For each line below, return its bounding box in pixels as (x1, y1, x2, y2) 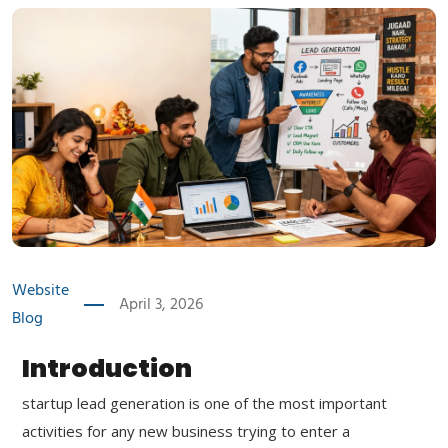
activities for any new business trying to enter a (22, 420, 350, 441)
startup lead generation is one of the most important (22, 392, 387, 413)
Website (12, 277, 69, 304)
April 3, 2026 (119, 291, 203, 318)
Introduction (22, 350, 192, 386)
